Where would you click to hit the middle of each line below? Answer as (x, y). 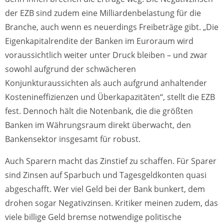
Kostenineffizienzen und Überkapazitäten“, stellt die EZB (110, 97)
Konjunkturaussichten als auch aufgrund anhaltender (106, 83)
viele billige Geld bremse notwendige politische (93, 217)
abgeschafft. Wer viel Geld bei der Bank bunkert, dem (105, 189)
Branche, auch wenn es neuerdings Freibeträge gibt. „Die (112, 27)
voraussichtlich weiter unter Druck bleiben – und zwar (106, 55)
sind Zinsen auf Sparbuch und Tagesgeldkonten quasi (106, 175)
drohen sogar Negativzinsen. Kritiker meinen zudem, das (111, 203)
